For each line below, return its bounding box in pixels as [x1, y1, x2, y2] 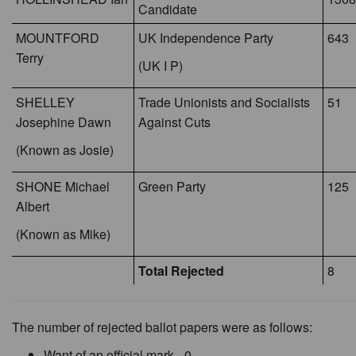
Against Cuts [138, 113, 211, 131]
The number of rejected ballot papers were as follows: [12, 318, 312, 336]
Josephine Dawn [16, 113, 111, 131]
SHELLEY [16, 93, 75, 111]
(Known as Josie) [16, 141, 114, 159]
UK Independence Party [138, 29, 273, 47]
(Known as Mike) [16, 225, 110, 243]
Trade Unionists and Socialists [138, 93, 310, 111]
